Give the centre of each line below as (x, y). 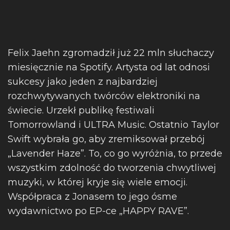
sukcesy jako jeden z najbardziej (83, 82)
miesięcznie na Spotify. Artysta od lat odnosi (109, 67)
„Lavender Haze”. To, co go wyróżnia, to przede (115, 154)
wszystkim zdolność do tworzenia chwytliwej (112, 168)
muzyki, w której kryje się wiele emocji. (98, 182)
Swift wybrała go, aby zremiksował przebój (106, 139)
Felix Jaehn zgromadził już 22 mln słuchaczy (111, 53)
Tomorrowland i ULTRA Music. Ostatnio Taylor (113, 125)
